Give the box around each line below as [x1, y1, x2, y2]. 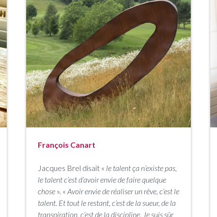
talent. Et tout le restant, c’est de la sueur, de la [38, 198, 176, 208]
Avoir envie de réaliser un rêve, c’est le [67, 186, 179, 196]
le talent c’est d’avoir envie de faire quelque [38, 175, 166, 185]
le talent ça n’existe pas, [105, 163, 177, 173]
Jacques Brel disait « [38, 163, 105, 173]
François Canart [38, 140, 95, 150]
